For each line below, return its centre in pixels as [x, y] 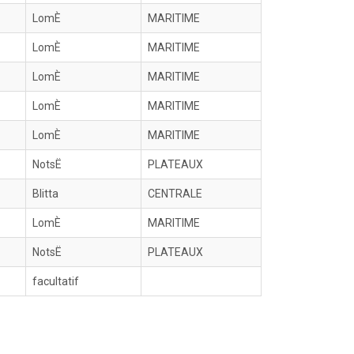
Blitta [45, 194]
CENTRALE [175, 194]
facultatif [56, 281]
